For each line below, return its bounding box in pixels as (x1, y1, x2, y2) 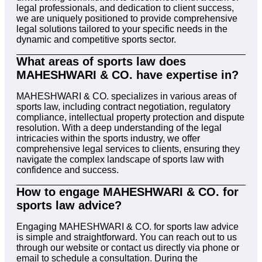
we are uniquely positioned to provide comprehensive (16, 13, 237, 24)
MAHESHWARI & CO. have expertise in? (16, 68, 239, 82)
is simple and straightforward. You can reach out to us (16, 232, 237, 243)
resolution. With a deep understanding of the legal (16, 123, 222, 133)
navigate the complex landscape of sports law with (16, 154, 224, 165)
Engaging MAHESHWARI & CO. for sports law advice (16, 222, 239, 232)
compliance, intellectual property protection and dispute (16, 112, 244, 123)
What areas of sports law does (16, 55, 186, 68)
